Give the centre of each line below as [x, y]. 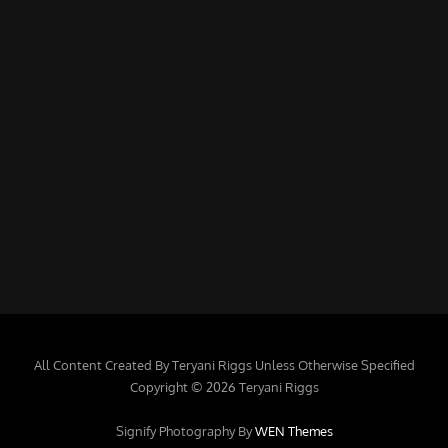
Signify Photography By [185, 431]
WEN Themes [293, 431]
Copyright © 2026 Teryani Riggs [224, 387]
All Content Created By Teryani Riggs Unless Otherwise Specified [224, 365]
